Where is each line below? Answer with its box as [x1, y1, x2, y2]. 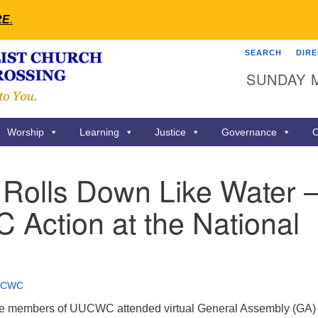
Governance [221, 126, 277, 138]
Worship [7, 126, 44, 138]
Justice [155, 126, 186, 138]
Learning [79, 126, 119, 138]
